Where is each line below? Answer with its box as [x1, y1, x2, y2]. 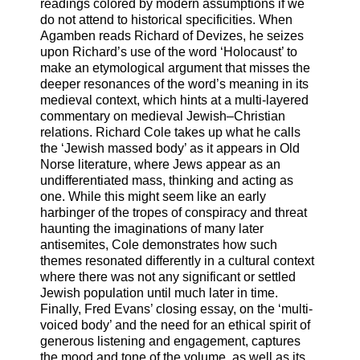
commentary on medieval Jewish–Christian [40, 109, 285, 124]
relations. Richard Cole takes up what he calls [40, 125, 301, 140]
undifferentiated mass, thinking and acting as [40, 174, 293, 188]
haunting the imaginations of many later [40, 222, 264, 236]
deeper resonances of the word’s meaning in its [40, 77, 309, 92]
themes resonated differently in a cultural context [40, 254, 314, 268]
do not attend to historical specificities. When [40, 13, 292, 27]
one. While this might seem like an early [40, 190, 266, 204]
